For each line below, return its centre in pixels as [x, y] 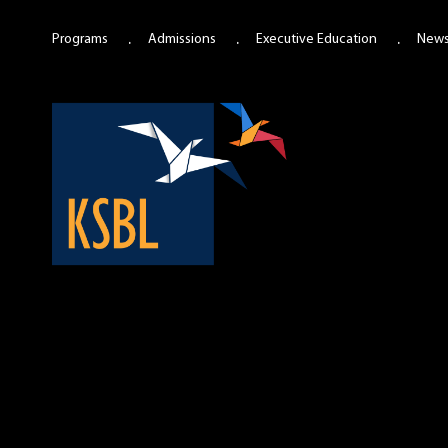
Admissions [182, 39]
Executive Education [316, 39]
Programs [80, 39]
